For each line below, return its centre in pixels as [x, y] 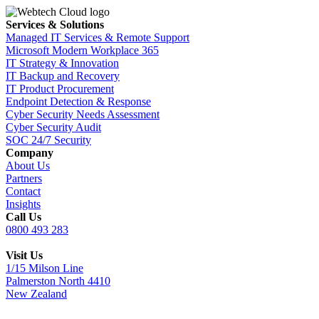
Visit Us [24, 256]
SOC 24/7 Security [48, 140]
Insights [23, 204]
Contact [23, 192]
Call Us [23, 217]
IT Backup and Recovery [63, 76]
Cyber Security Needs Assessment [83, 115]
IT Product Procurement [60, 89]
